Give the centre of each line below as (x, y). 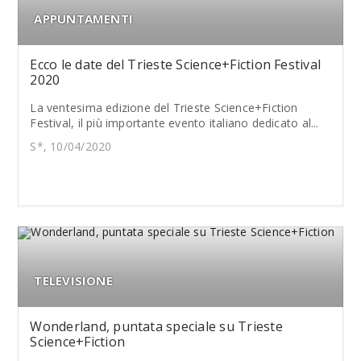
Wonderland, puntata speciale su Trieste (156, 326)
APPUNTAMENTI (84, 19)
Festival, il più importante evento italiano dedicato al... (174, 123)
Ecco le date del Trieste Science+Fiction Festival (176, 64)
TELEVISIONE (73, 280)
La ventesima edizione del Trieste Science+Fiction (164, 108)
